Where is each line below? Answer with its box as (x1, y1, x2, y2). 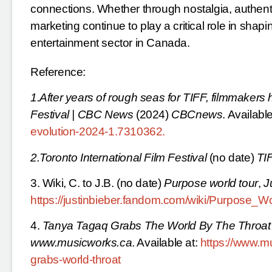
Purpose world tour (164, 176, 258, 189)
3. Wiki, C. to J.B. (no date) (30, 176, 164, 189)
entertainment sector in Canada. (30, 36, 190, 49)
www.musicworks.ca (30, 236, 132, 250)
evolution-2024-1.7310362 (30, 125, 163, 138)
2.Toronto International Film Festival (30, 151, 207, 164)
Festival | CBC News (30, 108, 134, 121)
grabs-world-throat (30, 253, 121, 267)
